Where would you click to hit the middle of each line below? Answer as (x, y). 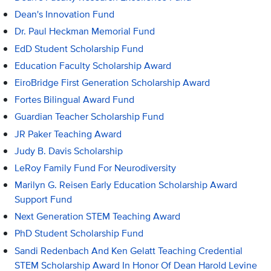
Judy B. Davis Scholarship (69, 151)
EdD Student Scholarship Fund (79, 48)
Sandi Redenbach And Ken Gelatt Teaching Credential (129, 250)
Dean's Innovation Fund (65, 15)
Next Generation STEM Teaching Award (98, 217)
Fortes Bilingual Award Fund (75, 100)
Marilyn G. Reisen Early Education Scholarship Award (126, 185)
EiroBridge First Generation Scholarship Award (113, 82)
